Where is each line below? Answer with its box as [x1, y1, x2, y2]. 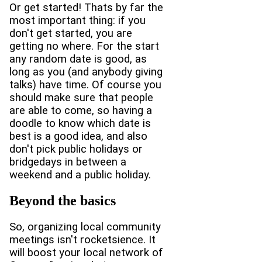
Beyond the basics [9, 192, 116, 208]
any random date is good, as [9, 52, 147, 65]
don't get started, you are [9, 26, 132, 40]
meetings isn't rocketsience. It [9, 233, 156, 246]
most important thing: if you [9, 13, 146, 27]
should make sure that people [9, 91, 153, 104]
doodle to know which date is [9, 116, 151, 130]
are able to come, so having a [9, 104, 152, 117]
